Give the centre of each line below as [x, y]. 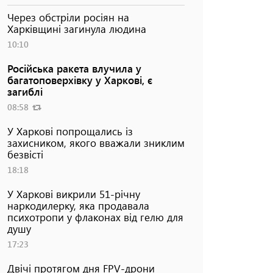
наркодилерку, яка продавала [78, 205]
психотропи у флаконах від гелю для [95, 217]
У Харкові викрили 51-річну [73, 193]
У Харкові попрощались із [70, 131]
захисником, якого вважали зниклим [96, 142]
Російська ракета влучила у [74, 68]
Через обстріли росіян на [68, 17]
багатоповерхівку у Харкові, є [80, 80]
